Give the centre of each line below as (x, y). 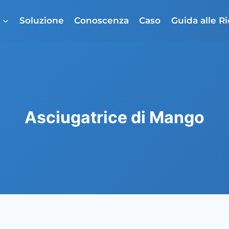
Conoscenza (101, 20)
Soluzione (41, 20)
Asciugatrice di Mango (114, 117)
